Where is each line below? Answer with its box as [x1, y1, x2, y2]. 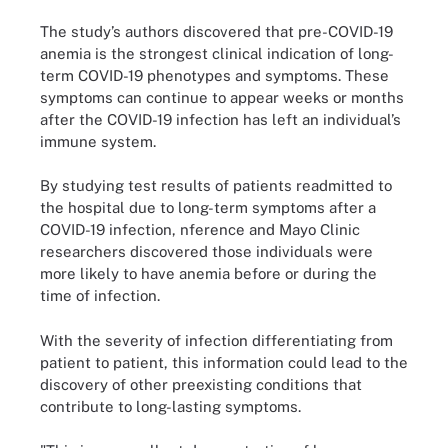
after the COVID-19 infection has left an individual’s [40, 110, 401, 128]
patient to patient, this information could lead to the [40, 353, 408, 371]
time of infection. [40, 287, 160, 304]
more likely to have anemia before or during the [40, 265, 377, 282]
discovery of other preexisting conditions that [40, 375, 362, 393]
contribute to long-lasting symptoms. [40, 397, 305, 415]
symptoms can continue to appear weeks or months [40, 88, 404, 106]
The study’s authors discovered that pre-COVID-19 [40, 22, 393, 40]
